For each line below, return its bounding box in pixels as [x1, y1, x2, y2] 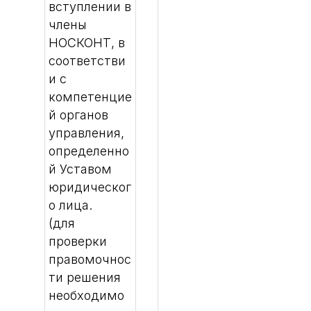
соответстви [49, 53, 126, 68]
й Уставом [49, 162, 112, 176]
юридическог [49, 180, 131, 194]
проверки [49, 234, 107, 249]
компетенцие [49, 90, 132, 104]
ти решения [49, 270, 121, 285]
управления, [49, 126, 124, 140]
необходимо [49, 288, 124, 303]
